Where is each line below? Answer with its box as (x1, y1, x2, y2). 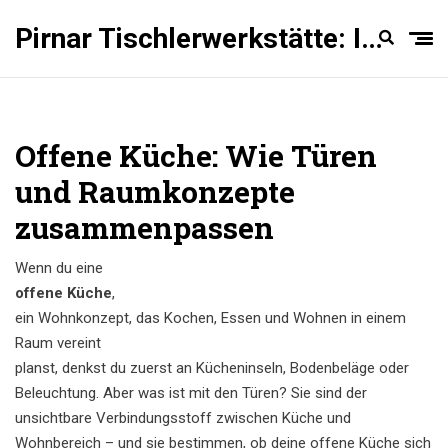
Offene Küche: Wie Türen (15, 136, 377, 175)
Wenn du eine (15, 259, 103, 277)
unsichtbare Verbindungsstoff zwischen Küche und (15, 409, 351, 427)
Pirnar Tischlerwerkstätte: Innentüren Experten (361, 22, 383, 55)
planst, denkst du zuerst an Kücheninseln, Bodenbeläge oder (15, 359, 409, 377)
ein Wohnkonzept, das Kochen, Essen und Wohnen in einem (15, 309, 406, 327)
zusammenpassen (15, 208, 274, 247)
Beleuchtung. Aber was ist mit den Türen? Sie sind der (15, 384, 367, 402)
